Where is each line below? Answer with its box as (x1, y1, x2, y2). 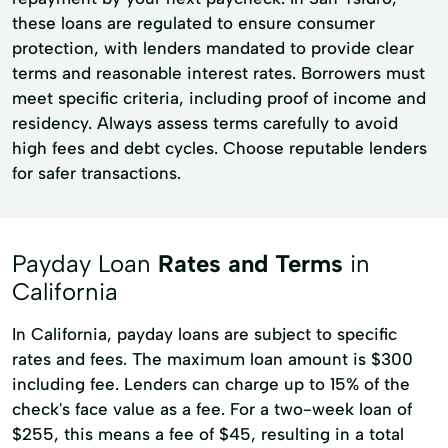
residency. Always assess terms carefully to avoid (12, 113, 398, 133)
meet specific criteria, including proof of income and (12, 88, 426, 108)
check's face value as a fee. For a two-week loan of (12, 399, 412, 419)
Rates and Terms (158, 249, 343, 278)
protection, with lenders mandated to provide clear (12, 38, 414, 58)
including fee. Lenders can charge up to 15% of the (12, 374, 410, 394)
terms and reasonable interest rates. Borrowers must (12, 63, 425, 83)
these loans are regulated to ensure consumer (12, 13, 375, 33)
